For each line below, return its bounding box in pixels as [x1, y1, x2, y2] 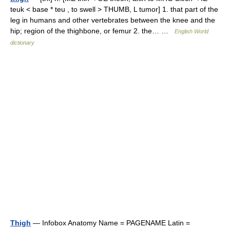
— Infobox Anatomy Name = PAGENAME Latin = [31, 219, 190, 227]
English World [175, 28, 208, 34]
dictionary [10, 40, 34, 46]
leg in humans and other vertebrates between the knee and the [10, 16, 215, 24]
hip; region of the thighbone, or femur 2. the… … [10, 27, 175, 35]
